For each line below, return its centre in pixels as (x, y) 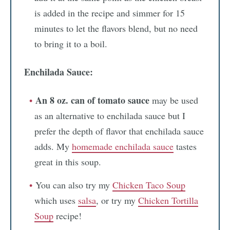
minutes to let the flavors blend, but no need (116, 28)
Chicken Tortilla (168, 200)
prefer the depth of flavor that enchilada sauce (119, 131)
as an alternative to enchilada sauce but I (110, 116)
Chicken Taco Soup (149, 185)
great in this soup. (68, 162)
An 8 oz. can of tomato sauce (92, 100)
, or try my (117, 200)
